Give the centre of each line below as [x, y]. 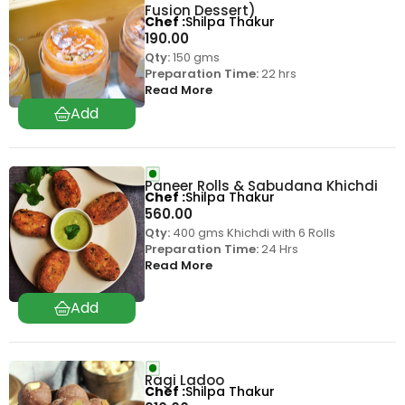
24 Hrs [278, 250]
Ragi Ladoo [184, 381]
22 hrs [277, 73]
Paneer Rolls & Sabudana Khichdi [261, 186]
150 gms [194, 57]
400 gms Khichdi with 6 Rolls [252, 233]
